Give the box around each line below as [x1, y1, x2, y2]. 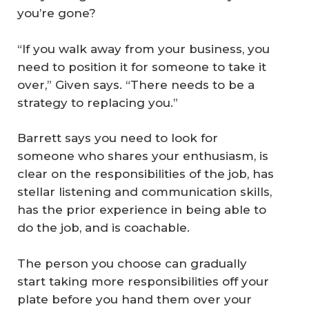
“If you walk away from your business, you [17, 41, 270, 56]
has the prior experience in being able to [17, 203, 266, 217]
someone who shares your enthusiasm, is [17, 149, 268, 163]
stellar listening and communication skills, [17, 185, 272, 199]
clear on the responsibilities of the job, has [17, 167, 274, 181]
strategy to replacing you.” [17, 95, 178, 110]
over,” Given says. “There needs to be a [17, 77, 255, 92]
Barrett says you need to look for [17, 131, 218, 146]
